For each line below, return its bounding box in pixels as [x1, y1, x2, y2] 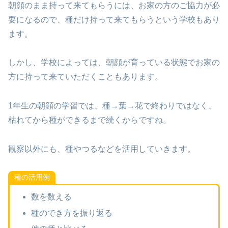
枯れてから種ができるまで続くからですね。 [8, 116, 171, 125]
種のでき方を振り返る [31, 208, 112, 217]
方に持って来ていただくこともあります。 [8, 72, 163, 81]
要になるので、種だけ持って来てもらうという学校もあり [8, 15, 220, 24]
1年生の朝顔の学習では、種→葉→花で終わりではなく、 [8, 101, 216, 110]
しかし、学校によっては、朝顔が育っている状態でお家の [8, 58, 220, 67]
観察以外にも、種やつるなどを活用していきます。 [8, 144, 195, 153]
